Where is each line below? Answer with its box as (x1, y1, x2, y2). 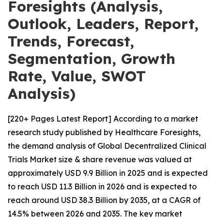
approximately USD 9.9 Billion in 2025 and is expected (8, 168, 208, 178)
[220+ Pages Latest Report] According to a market (8, 114, 198, 124)
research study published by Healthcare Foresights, (8, 127, 201, 137)
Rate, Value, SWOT (8, 67, 146, 85)
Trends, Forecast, (8, 32, 134, 50)
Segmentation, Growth (8, 49, 175, 68)
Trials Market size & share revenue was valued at (8, 155, 192, 164)
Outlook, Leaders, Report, (8, 15, 199, 33)
